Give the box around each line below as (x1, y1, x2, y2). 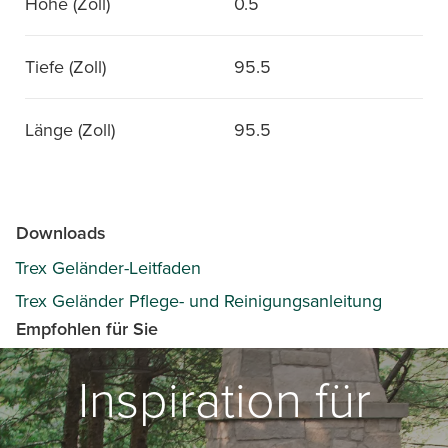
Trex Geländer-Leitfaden (15, 255, 201, 281)
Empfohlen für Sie (16, 316, 158, 342)
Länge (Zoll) (25, 117, 115, 143)
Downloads (16, 220, 106, 246)
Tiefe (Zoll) (25, 54, 106, 80)
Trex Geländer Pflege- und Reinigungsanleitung (15, 288, 382, 314)
